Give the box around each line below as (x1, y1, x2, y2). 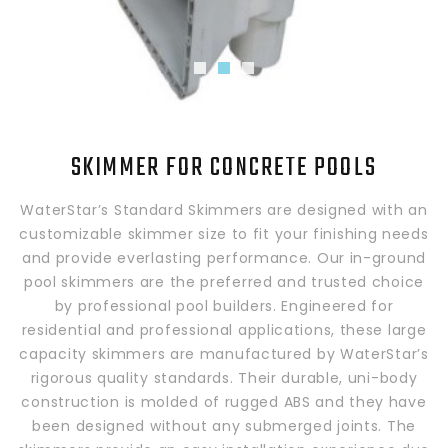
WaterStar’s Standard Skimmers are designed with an (20, 199, 428, 220)
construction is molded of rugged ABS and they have (21, 391, 427, 412)
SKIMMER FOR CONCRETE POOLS (71, 147, 377, 188)
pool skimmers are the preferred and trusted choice (23, 271, 424, 292)
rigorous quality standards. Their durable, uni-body (30, 367, 418, 388)
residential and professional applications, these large (21, 319, 427, 340)
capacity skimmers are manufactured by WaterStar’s (19, 343, 429, 364)
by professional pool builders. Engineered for (54, 295, 394, 316)
